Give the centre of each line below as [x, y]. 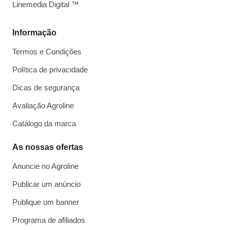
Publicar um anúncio [46, 184]
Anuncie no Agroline [45, 166]
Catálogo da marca [44, 124]
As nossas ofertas [48, 147]
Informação [34, 33]
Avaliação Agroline [43, 106]
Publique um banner [46, 202]
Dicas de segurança [46, 88]
